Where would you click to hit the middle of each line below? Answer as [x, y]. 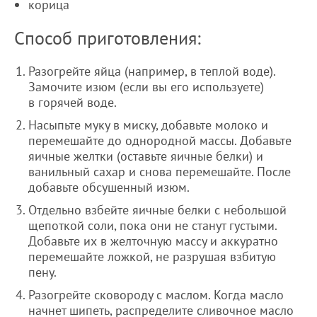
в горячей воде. [73, 103]
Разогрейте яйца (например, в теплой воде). [152, 71]
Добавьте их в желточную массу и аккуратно [153, 241]
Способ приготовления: [113, 38]
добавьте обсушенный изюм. [109, 188]
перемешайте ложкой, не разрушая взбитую [152, 257]
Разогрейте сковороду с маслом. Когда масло [156, 295]
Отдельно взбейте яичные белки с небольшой [157, 210]
